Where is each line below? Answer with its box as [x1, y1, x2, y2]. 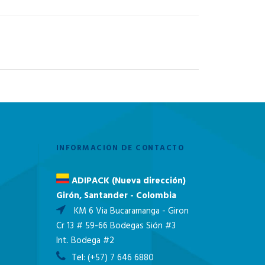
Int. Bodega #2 [56, 233, 114, 248]
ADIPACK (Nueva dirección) [69, 173, 186, 188]
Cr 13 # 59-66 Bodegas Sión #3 [56, 218, 176, 233]
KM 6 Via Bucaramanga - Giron [71, 203, 189, 218]
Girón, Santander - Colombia [56, 188, 176, 203]
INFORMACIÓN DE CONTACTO [56, 142, 184, 155]
